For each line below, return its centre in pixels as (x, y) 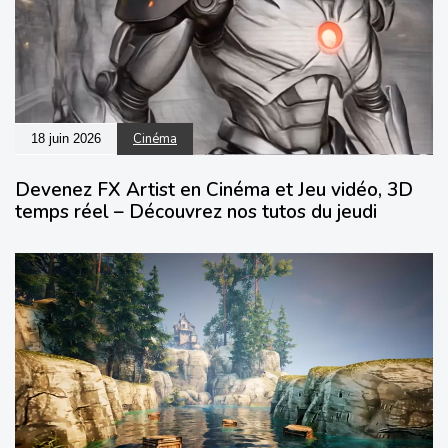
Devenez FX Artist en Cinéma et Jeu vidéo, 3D (214, 190)
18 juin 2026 (66, 139)
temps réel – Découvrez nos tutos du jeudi (196, 212)
